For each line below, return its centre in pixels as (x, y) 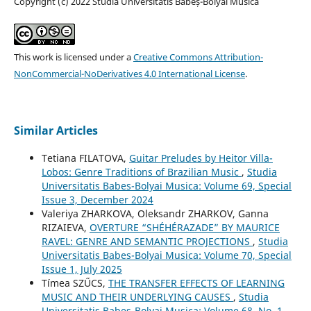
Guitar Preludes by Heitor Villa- (201, 158)
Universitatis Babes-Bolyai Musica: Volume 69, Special (166, 186)
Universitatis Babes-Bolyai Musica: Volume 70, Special (166, 255)
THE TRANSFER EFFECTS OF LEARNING (196, 283)
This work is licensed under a (73, 57)
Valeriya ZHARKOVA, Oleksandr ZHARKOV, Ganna (155, 214)
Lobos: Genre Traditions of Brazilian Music (141, 172)
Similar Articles (56, 131)
